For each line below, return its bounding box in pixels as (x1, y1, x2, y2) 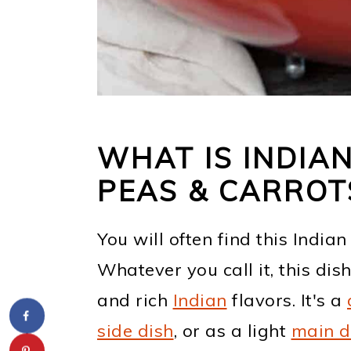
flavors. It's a (226, 289, 347, 311)
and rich (97, 289, 173, 311)
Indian (172, 289, 227, 311)
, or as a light (173, 320, 291, 342)
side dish (97, 320, 174, 342)
